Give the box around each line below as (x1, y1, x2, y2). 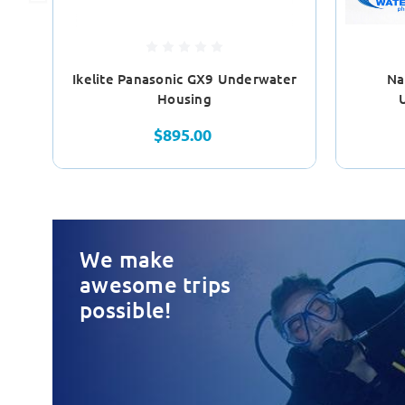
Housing (157, 89, 212, 108)
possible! (80, 296, 172, 325)
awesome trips (80, 270, 231, 299)
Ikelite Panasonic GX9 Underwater (72, 70, 297, 89)
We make (80, 245, 174, 274)
